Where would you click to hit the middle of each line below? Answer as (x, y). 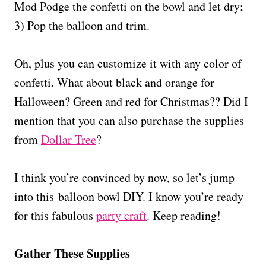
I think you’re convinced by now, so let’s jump (124, 177)
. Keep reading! (184, 215)
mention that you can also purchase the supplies (129, 120)
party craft (121, 215)
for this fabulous (55, 215)
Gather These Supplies (72, 253)
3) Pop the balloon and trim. (82, 25)
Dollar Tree (69, 139)
